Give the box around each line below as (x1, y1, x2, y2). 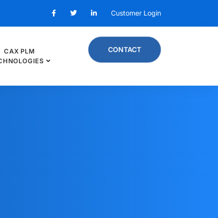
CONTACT (108, 45, 141, 54)
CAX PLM (4, 47, 35, 55)
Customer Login (111, 9, 161, 17)
